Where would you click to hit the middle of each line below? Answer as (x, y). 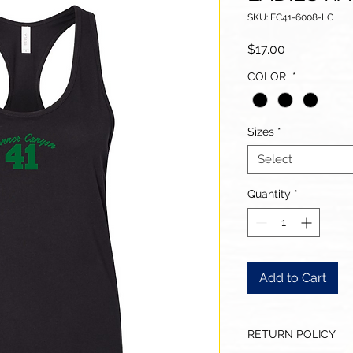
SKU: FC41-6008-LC (290, 17)
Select (275, 159)
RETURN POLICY (292, 334)
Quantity (269, 193)
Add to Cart (293, 277)
